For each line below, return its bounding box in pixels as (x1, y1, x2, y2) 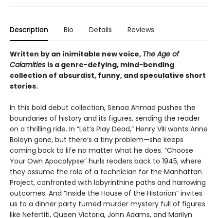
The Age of (143, 49, 179, 59)
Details (89, 24, 112, 35)
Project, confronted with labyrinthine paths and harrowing (10, 177, 206, 187)
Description (10, 24, 48, 35)
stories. (10, 81, 38, 91)
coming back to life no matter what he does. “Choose (10, 145, 193, 155)
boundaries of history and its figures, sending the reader (10, 113, 200, 123)
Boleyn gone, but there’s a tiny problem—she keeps (10, 134, 183, 145)
